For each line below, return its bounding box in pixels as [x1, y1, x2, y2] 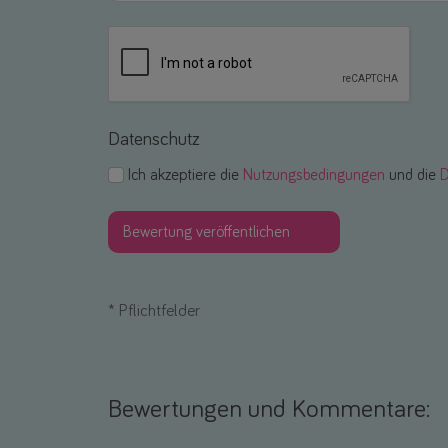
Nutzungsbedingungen [243, 167, 385, 184]
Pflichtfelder [115, 303, 200, 321]
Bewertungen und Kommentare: [108, 397, 430, 423]
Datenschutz [108, 130, 200, 150]
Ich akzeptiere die [128, 167, 243, 184]
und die [385, 167, 440, 184]
